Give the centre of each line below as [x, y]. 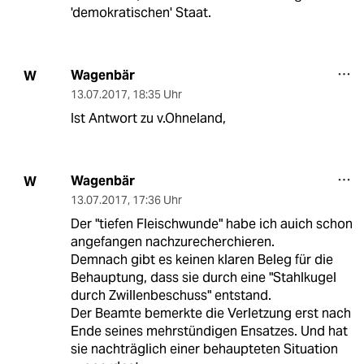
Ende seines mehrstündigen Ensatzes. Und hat [209, 331]
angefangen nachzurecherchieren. [172, 242]
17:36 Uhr [157, 200]
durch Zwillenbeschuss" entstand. [171, 296]
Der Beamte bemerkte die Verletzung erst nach [210, 314]
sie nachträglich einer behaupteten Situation [204, 349]
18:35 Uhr [157, 95]
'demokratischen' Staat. [141, 13]
